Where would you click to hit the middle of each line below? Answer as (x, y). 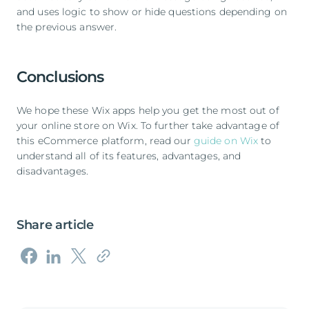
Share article (55, 225)
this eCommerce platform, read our (105, 140)
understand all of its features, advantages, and (129, 156)
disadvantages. (53, 171)
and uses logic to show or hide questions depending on (152, 11)
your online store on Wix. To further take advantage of (148, 125)
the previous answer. (67, 27)
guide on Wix (226, 140)
